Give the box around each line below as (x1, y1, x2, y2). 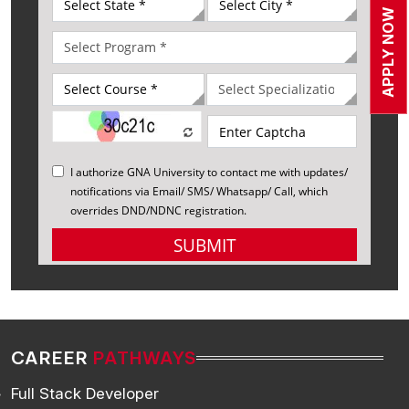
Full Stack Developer (11, 384, 159, 404)
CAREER (11, 347, 93, 370)
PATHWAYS (93, 347, 196, 370)
